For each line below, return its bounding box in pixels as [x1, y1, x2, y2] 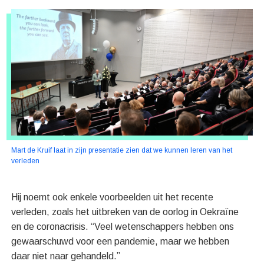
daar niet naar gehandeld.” [11, 251, 121, 262]
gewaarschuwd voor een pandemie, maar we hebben [11, 236, 230, 247]
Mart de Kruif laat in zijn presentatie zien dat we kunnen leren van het [11, 146, 233, 155]
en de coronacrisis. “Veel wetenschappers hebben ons [11, 222, 235, 232]
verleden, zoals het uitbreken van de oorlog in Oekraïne [11, 207, 239, 217]
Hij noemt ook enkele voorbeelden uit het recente [11, 192, 214, 203]
